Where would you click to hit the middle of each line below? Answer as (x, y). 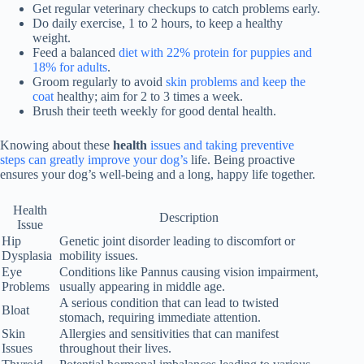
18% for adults (70, 67)
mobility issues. (99, 255)
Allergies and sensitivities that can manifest (169, 333)
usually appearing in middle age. (142, 286)
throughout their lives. (115, 348)
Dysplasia (27, 255)
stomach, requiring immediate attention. (160, 317)
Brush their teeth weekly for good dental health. (154, 110)
